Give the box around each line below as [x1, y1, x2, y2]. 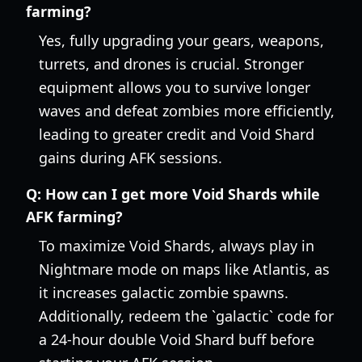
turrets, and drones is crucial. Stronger [39, 54, 304, 74]
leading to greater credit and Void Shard [39, 124, 314, 144]
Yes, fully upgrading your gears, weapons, [39, 31, 324, 50]
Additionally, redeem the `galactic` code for [39, 306, 334, 326]
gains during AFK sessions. [39, 148, 222, 167]
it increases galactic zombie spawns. [39, 283, 288, 302]
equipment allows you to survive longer [39, 78, 310, 97]
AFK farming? [26, 207, 123, 226]
